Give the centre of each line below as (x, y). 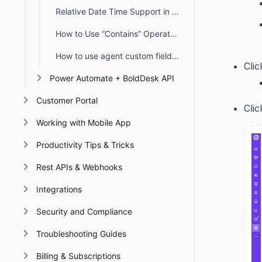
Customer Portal (67, 100)
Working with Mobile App (83, 123)
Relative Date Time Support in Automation (175, 11)
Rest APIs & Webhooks (79, 167)
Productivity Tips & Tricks (85, 145)
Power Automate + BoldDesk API (112, 78)
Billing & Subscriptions (78, 256)
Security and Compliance (84, 211)
